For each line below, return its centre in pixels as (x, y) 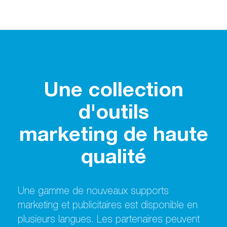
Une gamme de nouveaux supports (93, 192)
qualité (113, 159)
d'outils (113, 114)
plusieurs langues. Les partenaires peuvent (109, 221)
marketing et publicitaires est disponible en (108, 206)
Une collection (113, 92)
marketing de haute (113, 137)
